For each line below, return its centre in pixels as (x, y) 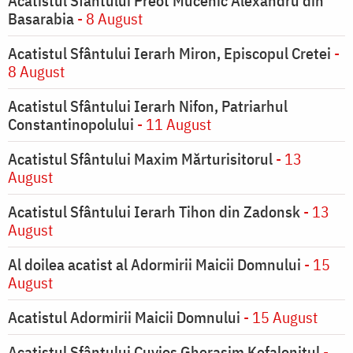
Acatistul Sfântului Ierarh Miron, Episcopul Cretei (169, 54)
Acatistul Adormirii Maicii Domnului (124, 318)
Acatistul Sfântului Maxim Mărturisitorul (140, 159)
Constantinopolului (71, 124)
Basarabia (41, 19)
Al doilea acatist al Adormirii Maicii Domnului (154, 265)
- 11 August (173, 124)
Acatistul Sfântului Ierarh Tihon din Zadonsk (154, 212)
